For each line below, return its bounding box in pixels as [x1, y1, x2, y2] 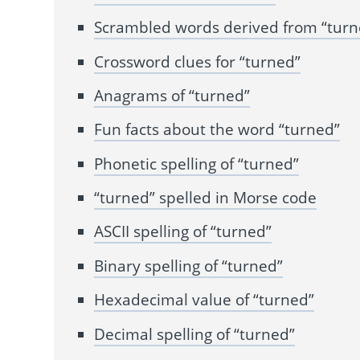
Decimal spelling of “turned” [94, 323, 296, 345]
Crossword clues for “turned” [94, 51, 301, 72]
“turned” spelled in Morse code [94, 187, 317, 209]
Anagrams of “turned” [94, 84, 251, 106]
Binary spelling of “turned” [94, 255, 284, 276]
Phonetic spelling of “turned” [94, 153, 300, 174]
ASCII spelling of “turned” [94, 221, 272, 243]
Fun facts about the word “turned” [94, 119, 341, 141]
